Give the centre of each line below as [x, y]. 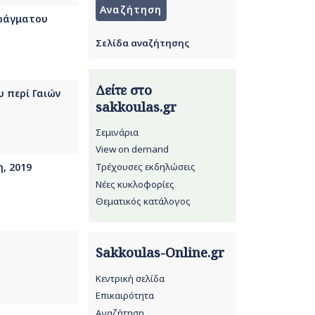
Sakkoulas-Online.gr [160, 253]
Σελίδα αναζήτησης [142, 43]
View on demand [132, 149]
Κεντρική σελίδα [130, 278]
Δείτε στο [123, 90]
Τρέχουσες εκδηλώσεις [145, 166]
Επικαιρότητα [124, 296]
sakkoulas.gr [136, 107]
